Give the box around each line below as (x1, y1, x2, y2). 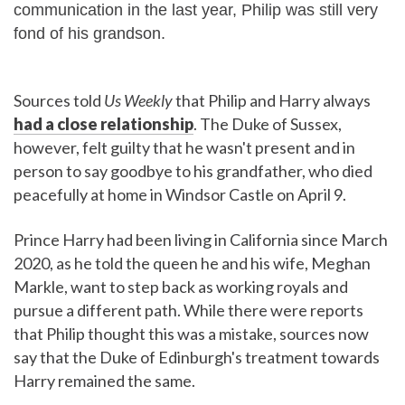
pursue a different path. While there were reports (14, 300, 363, 320)
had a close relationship (14, 114, 193, 134)
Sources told (14, 90, 104, 110)
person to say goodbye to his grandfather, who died (14, 161, 372, 181)
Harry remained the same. (14, 371, 195, 391)
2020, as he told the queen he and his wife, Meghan (14, 253, 371, 273)
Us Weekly (104, 90, 173, 110)
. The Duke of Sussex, (193, 114, 342, 134)
